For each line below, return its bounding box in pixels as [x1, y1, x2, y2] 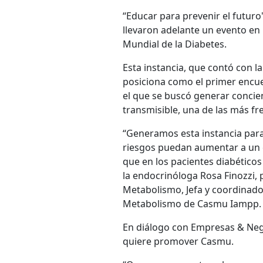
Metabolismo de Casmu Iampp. [123, 197, 261, 210]
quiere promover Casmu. [123, 234, 234, 248]
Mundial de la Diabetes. [123, 37, 227, 50]
